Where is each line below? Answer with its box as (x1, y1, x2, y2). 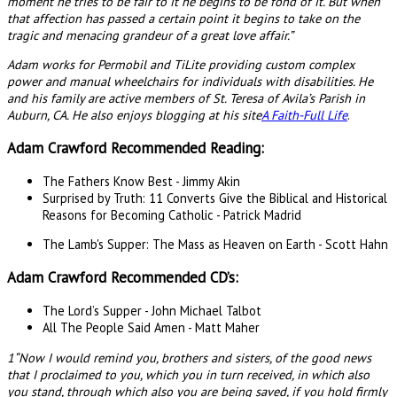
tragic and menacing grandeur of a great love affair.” (7, 26, 293, 43)
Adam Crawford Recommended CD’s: (7, 268, 238, 288)
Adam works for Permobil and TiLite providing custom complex (7, 56, 354, 74)
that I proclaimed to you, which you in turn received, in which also (7, 365, 370, 383)
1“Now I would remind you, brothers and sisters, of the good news (7, 348, 371, 366)
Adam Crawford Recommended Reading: (7, 138, 264, 159)
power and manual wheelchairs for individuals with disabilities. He (7, 73, 373, 90)
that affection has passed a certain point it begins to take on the (7, 9, 360, 27)
